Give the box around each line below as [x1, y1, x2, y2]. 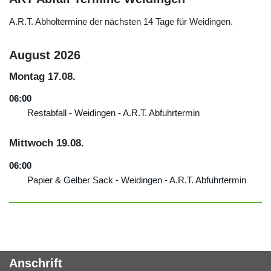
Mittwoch [9, 137, 53, 149]
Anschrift [9, 256, 62, 270]
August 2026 [9, 48, 80, 62]
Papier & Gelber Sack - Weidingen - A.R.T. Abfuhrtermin [27, 174, 246, 185]
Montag [9, 71, 45, 82]
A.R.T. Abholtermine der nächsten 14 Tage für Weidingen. [9, 16, 233, 27]
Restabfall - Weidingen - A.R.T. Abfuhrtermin [27, 108, 200, 119]
